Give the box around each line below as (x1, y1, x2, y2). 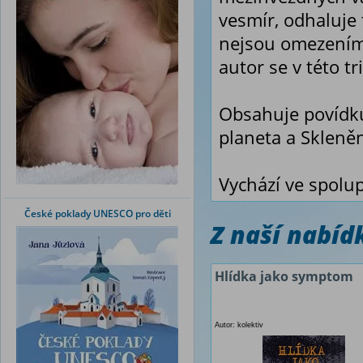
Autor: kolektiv (215, 321, 263, 329)
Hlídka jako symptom (215, 267, 353, 285)
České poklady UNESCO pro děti (23, 207, 171, 220)
